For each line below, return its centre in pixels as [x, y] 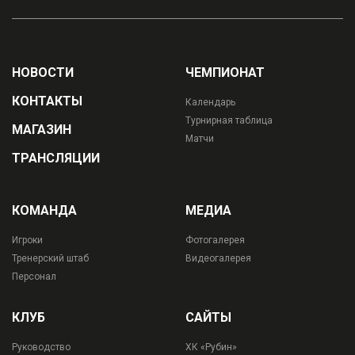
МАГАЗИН [42, 130]
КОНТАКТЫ [47, 101]
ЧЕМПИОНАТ [225, 73]
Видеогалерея [218, 259]
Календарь [210, 103]
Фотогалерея [215, 240]
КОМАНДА [44, 211]
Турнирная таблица [229, 121]
